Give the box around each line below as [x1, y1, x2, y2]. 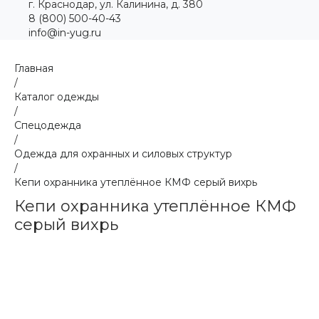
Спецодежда [14, 119, 81, 132]
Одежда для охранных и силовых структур [14, 147, 232, 160]
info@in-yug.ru [28, 26, 101, 39]
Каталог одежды [14, 90, 99, 103]
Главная [14, 62, 53, 75]
